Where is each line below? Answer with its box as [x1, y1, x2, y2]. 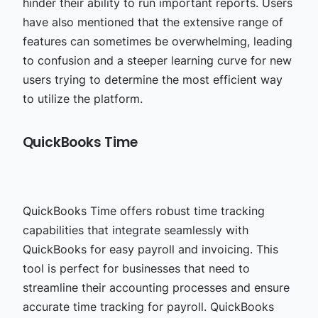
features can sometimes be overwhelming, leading [22, 33, 292, 48]
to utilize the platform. [22, 91, 143, 106]
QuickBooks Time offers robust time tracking [22, 203, 265, 218]
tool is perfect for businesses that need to [22, 261, 250, 275]
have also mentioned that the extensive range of [22, 14, 283, 29]
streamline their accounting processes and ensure [22, 280, 290, 295]
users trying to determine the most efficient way [22, 72, 283, 87]
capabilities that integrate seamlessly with [22, 222, 248, 237]
